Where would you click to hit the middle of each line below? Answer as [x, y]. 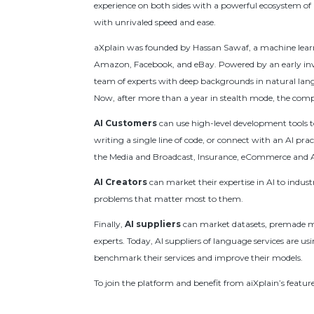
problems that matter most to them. [169, 199]
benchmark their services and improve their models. [199, 258]
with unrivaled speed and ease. [155, 22]
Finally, [110, 224]
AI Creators [121, 182]
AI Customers [126, 123]
